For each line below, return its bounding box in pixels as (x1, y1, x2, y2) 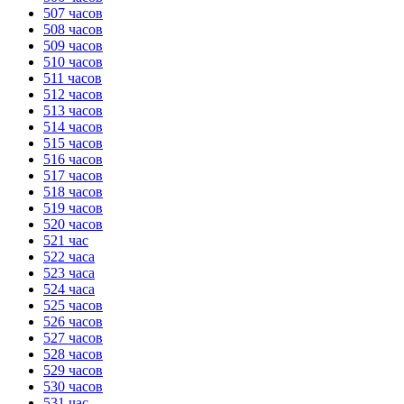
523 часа (43, 264, 95, 280)
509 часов (43, 37, 103, 53)
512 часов (43, 86, 103, 102)
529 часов (43, 362, 103, 378)
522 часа (43, 248, 95, 264)
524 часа (43, 280, 95, 297)
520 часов (43, 216, 103, 232)
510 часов (43, 53, 103, 69)
